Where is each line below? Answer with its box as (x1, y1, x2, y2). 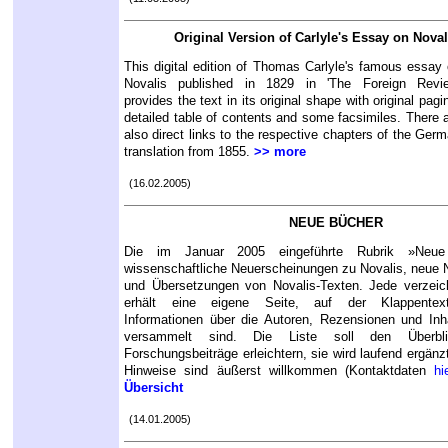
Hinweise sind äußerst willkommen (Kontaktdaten (124, 362, 435, 378)
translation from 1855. (124, 143, 254, 159)
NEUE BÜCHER (289, 214, 383, 230)
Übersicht (124, 379, 183, 395)
